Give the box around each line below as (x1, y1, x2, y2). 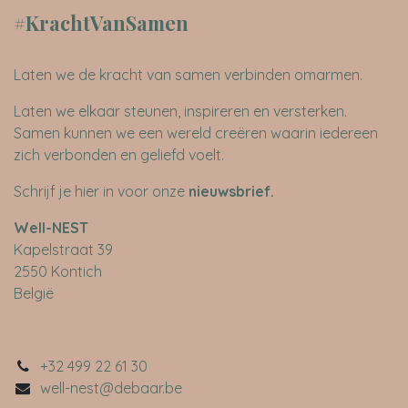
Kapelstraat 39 (14, 240, 113, 259)
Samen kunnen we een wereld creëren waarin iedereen (14, 123, 378, 142)
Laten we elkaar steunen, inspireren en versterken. (14, 101, 347, 120)
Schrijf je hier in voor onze (14, 181, 185, 200)
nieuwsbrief (189, 181, 270, 200)
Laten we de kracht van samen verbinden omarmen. (14, 65, 366, 84)
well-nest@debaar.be (39, 378, 182, 397)
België (14, 283, 54, 302)
